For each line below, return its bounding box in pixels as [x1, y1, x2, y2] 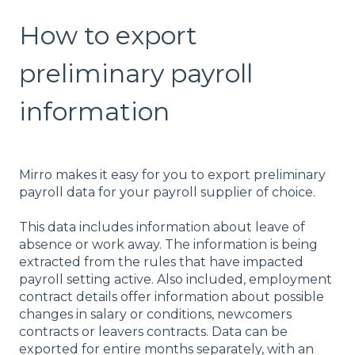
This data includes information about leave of [19, 219, 305, 235]
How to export [19, 19, 197, 51]
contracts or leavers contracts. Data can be [19, 324, 288, 340]
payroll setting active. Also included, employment [19, 272, 332, 288]
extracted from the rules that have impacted [19, 254, 303, 270]
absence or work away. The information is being [19, 237, 318, 253]
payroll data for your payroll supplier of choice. [19, 184, 315, 200]
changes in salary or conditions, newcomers [19, 307, 292, 323]
